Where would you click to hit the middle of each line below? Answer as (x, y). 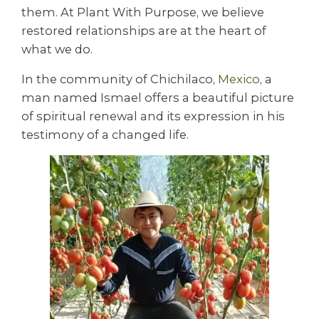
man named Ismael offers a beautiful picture (158, 98)
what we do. (58, 49)
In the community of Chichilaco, (120, 79)
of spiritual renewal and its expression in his (153, 116)
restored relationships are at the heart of (144, 30)
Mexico (239, 79)
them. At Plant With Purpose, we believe (143, 12)
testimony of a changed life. (105, 135)
